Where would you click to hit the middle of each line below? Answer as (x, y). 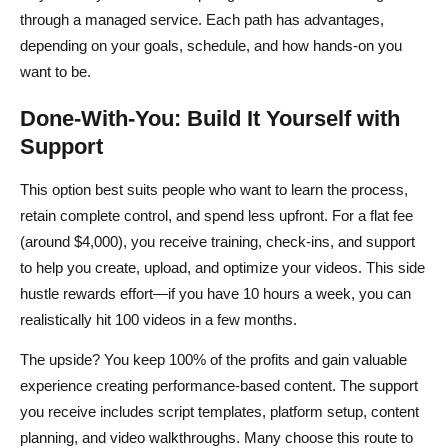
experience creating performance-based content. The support (219, 385)
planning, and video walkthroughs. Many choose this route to (216, 437)
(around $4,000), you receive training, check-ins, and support (217, 241)
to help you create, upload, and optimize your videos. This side (222, 267)
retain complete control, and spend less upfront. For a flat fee (216, 215)
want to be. (55, 71)
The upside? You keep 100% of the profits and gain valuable (213, 359)
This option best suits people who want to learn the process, (214, 189)
